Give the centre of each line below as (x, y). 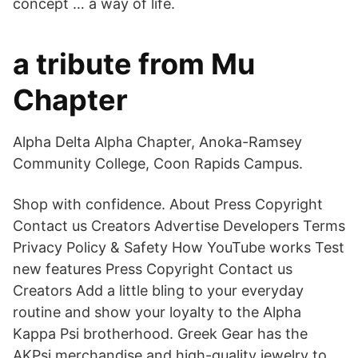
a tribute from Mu (134, 64)
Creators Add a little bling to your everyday (158, 290)
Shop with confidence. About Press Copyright (168, 204)
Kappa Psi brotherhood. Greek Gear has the (160, 334)
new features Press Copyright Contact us (153, 269)
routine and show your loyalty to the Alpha (157, 312)
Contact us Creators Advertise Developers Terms (179, 226)
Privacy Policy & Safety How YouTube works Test (179, 247)
